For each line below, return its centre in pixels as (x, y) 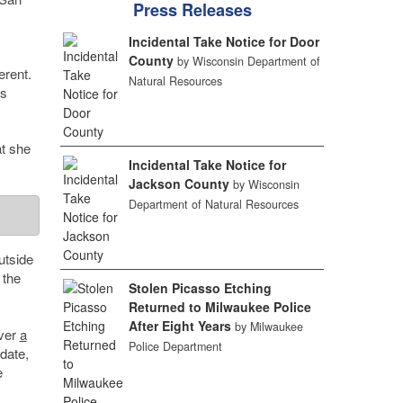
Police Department (176, 346)
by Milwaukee (269, 327)
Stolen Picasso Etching (201, 288)
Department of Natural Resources (214, 204)
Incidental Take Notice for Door (224, 41)
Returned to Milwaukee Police (220, 307)
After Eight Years (180, 326)
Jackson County (179, 184)
